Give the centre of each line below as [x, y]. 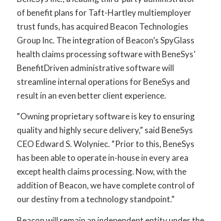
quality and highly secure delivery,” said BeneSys [105, 130]
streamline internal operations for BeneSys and [103, 81]
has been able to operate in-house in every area [102, 158]
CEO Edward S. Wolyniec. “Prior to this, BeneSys [105, 144]
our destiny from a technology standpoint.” [95, 199]
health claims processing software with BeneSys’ [106, 54]
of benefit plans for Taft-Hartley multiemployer [104, 12]
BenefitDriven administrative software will [95, 68]
